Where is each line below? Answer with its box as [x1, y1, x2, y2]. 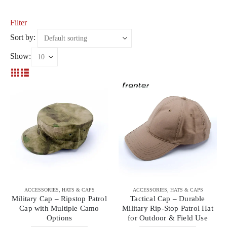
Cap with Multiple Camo [19, 204, 99, 212]
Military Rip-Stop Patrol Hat [122, 204, 213, 212]
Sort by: [10, 33, 35, 42]
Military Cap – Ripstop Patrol [12, 195, 107, 203]
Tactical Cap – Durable [130, 195, 205, 203]
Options [46, 214, 72, 222]
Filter [10, 18, 27, 27]
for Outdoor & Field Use [128, 214, 208, 222]
